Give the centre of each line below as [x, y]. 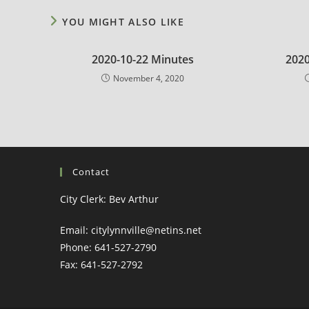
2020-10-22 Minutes [142, 59]
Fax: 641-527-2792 [101, 265]
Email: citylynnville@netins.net [131, 230]
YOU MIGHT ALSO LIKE [123, 22]
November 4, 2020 [148, 78]
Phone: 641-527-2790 [108, 247]
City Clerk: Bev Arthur [109, 199]
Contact [91, 172]
